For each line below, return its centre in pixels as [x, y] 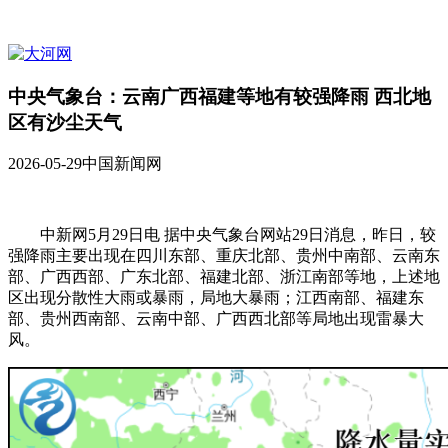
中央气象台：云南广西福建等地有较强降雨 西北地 [219, 96]
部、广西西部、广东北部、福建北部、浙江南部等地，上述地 [224, 277]
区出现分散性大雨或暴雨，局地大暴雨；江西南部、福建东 [216, 298]
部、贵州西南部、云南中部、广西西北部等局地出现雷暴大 [216, 319]
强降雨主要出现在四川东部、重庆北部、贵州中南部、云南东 [224, 256]
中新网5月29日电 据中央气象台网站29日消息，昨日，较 [222, 235]
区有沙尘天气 [65, 122]
